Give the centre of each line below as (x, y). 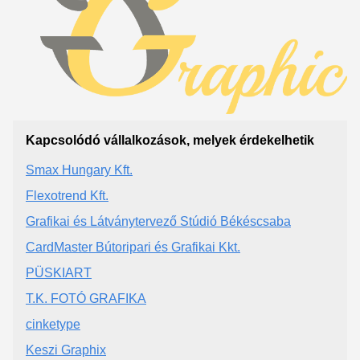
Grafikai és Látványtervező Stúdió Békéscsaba (158, 221)
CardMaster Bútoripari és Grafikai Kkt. (133, 247)
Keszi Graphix (66, 350)
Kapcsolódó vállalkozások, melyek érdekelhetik (170, 140)
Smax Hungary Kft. (79, 170)
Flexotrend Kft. (67, 195)
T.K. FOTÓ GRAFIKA (86, 298)
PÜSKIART (59, 272)
